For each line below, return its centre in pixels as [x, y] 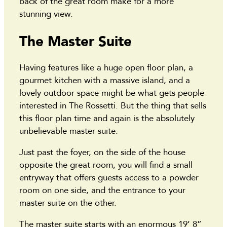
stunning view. [47, 14]
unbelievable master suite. [70, 131]
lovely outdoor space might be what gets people [112, 93]
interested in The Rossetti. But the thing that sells [113, 106]
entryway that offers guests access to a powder [109, 178]
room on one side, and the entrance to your [102, 191]
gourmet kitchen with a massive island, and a [105, 81]
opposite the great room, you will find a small [106, 165]
